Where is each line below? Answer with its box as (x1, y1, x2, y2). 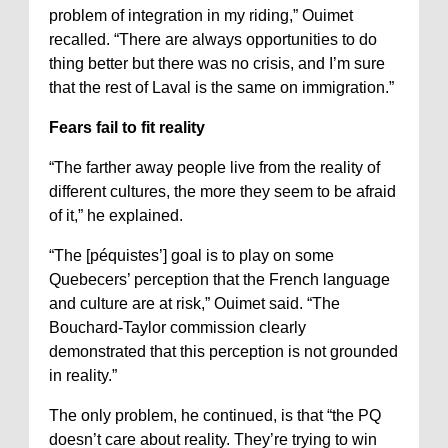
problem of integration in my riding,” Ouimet (49, 7, 353, 24)
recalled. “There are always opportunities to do (49, 31, 377, 48)
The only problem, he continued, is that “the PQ (49, 407, 381, 424)
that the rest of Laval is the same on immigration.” (49, 79, 394, 96)
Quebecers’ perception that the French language (49, 271, 390, 288)
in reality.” (49, 367, 117, 384)
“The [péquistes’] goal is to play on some (49, 247, 334, 264)
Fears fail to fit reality (49, 119, 205, 136)
